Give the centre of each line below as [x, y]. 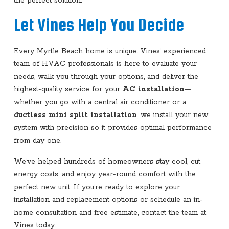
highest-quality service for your [68, 89]
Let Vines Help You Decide [99, 25]
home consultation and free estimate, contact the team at [110, 212]
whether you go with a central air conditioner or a [100, 102]
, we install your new [172, 115]
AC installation [153, 89]
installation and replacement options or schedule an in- [108, 200]
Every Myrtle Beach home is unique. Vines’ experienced [110, 51]
